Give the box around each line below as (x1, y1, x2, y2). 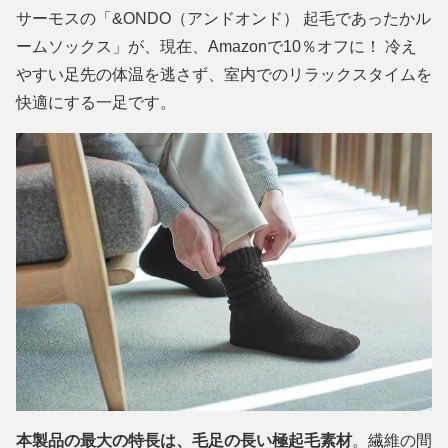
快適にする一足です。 (16, 94, 176, 112)
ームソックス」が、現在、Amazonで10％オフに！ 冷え (16, 38, 417, 56)
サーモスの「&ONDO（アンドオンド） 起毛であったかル (16, 10, 431, 28)
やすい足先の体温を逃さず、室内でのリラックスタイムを (16, 66, 432, 84)
